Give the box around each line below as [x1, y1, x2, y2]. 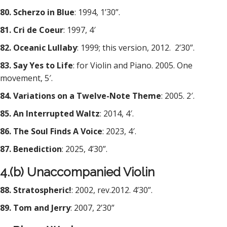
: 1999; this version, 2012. [77, 42, 173, 53]
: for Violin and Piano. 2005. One [73, 60, 193, 71]
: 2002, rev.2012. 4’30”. [71, 184, 153, 196]
